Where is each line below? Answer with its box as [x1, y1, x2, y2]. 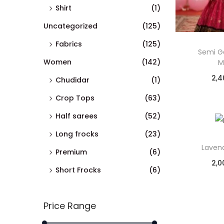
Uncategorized [43, 20, 97, 31]
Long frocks [55, 128, 98, 139]
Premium [55, 146, 87, 157]
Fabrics [55, 38, 82, 49]
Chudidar [55, 74, 89, 85]
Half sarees [55, 110, 97, 121]
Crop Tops [55, 92, 94, 103]
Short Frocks [55, 164, 101, 175]
